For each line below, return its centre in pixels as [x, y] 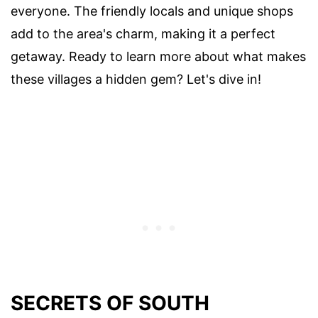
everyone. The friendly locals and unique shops [152, 11]
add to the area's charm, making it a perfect [143, 33]
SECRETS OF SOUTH [110, 303]
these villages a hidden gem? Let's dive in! [136, 79]
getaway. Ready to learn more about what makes [158, 56]
